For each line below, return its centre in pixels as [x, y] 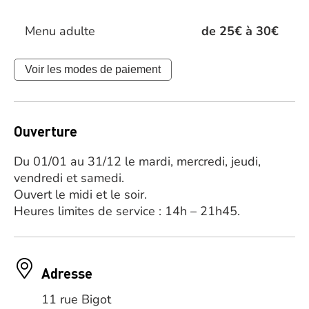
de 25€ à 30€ [240, 31]
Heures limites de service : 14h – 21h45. [127, 211]
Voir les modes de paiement [93, 69]
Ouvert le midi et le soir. [80, 195]
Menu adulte [60, 31]
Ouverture [46, 131]
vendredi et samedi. [69, 178]
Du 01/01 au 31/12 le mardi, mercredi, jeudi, [137, 161]
